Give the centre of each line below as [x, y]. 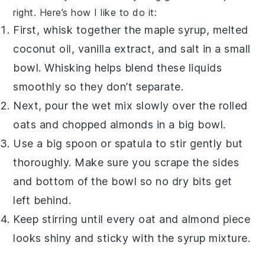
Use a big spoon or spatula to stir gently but [128, 144]
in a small [225, 49]
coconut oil [42, 49]
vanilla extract [115, 49]
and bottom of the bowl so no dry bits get [123, 182]
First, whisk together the [79, 30]
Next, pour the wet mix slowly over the [116, 106]
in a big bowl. [190, 125]
